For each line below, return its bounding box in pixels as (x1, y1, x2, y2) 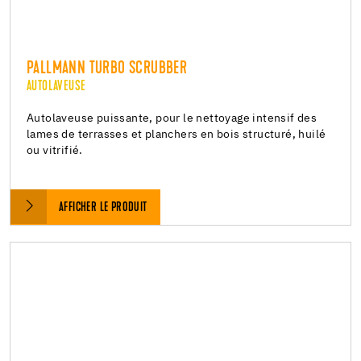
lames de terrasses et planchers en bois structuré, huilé (27, 128, 326, 140)
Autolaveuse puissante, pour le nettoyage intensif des (27, 112, 317, 124)
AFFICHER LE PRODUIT (59, 201, 147, 214)
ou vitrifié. (27, 144, 83, 156)
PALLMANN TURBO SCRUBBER (27, 60, 188, 78)
